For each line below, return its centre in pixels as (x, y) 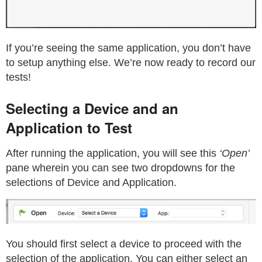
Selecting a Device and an (92, 108)
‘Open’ (235, 153)
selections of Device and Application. (91, 182)
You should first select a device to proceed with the (124, 244)
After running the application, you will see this (113, 153)
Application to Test (69, 127)
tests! (18, 77)
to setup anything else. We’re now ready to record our (131, 62)
